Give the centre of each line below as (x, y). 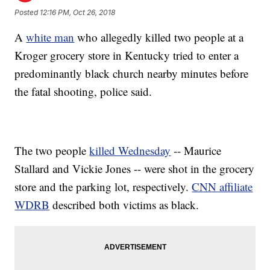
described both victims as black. (124, 205)
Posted (27, 12)
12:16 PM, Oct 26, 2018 (78, 12)
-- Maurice (196, 151)
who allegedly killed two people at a (159, 37)
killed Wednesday (130, 151)
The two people (52, 151)
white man (50, 37)
